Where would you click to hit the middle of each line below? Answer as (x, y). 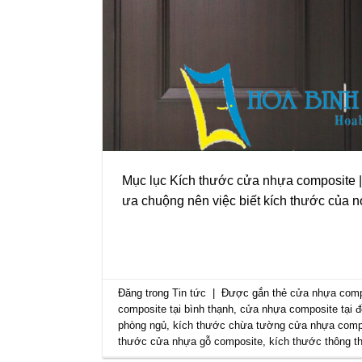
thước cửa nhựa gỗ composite (191, 341)
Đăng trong (145, 293)
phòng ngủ (143, 325)
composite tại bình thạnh (176, 309)
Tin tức (189, 293)
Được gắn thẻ (256, 293)
